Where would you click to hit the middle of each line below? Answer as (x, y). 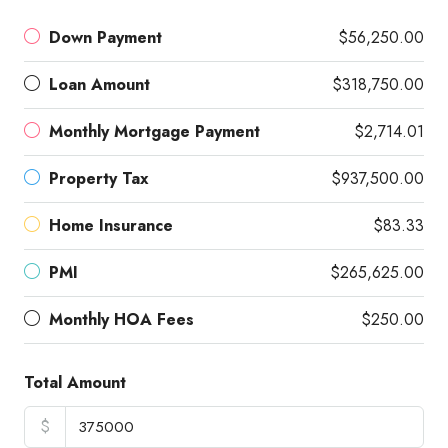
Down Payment (105, 38)
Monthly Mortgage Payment (154, 132)
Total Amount (75, 383)
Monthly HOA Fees (121, 320)
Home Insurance (111, 226)
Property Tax (99, 179)
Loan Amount (99, 85)
